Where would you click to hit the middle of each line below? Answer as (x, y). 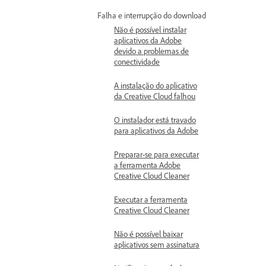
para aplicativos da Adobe (156, 130)
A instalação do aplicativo (156, 85)
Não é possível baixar (148, 234)
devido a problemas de (151, 51)
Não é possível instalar (150, 29)
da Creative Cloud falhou (155, 96)
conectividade (137, 61)
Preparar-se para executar (156, 154)
